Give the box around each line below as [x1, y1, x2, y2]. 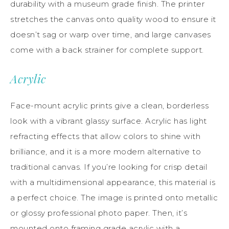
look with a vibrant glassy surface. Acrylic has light [10, 116, 207, 126]
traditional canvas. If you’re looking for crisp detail [10, 162, 207, 172]
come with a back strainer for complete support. [10, 45, 204, 55]
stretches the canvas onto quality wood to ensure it [10, 14, 216, 25]
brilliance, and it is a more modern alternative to [10, 147, 201, 157]
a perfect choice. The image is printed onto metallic [10, 193, 218, 203]
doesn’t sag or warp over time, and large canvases [10, 30, 211, 40]
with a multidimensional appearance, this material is [10, 177, 215, 188]
